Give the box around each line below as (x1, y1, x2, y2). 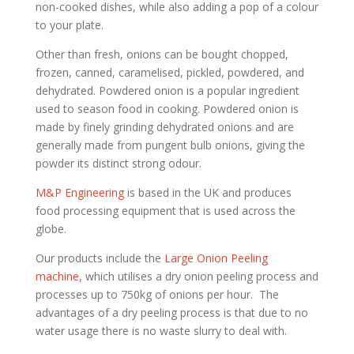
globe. (35, 221, 66, 236)
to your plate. (35, 17, 104, 32)
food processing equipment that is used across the (35, 203, 296, 218)
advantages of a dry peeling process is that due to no (35, 305, 308, 320)
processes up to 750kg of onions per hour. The (35, 287, 279, 302)
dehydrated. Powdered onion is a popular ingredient (35, 83, 299, 98)
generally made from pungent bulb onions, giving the (35, 137, 305, 153)
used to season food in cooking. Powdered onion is (35, 101, 299, 116)
